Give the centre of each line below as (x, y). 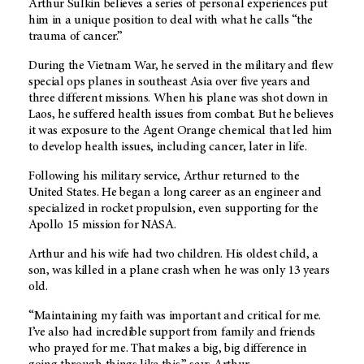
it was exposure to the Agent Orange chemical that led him (180, 130)
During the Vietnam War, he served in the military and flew (181, 65)
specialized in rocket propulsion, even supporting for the (173, 208)
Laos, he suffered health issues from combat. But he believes (181, 114)
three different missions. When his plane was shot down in (178, 98)
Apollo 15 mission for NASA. (102, 225)
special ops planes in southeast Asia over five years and (170, 82)
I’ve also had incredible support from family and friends (172, 332)
